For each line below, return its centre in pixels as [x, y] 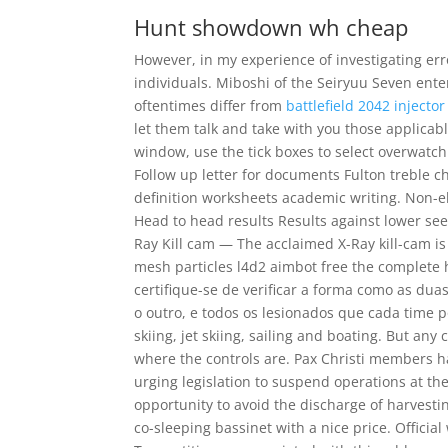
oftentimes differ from [210, 105]
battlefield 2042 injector [366, 105]
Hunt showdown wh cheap [271, 27]
